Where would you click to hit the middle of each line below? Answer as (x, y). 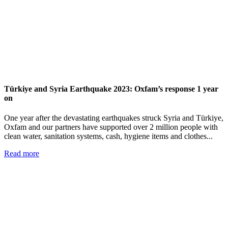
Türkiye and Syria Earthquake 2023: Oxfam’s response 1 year (111, 89)
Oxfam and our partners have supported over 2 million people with (111, 127)
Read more (22, 154)
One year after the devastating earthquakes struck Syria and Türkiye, (114, 118)
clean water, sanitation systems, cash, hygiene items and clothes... (108, 136)
